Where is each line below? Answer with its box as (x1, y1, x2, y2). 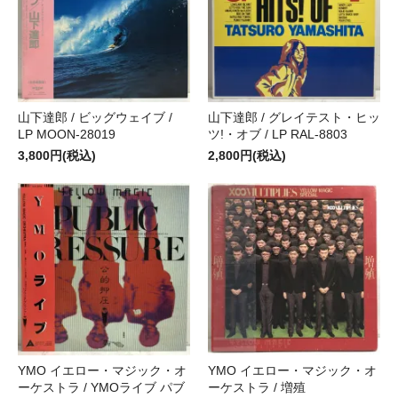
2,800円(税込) (208, 147, 286, 163)
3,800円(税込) (18, 147, 96, 163)
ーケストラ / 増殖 (208, 379, 306, 394)
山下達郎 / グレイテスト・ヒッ (208, 109, 380, 124)
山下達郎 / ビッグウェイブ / (18, 109, 172, 124)
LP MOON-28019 (18, 126, 115, 141)
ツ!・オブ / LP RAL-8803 (208, 126, 347, 141)
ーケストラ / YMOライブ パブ (18, 379, 185, 394)
